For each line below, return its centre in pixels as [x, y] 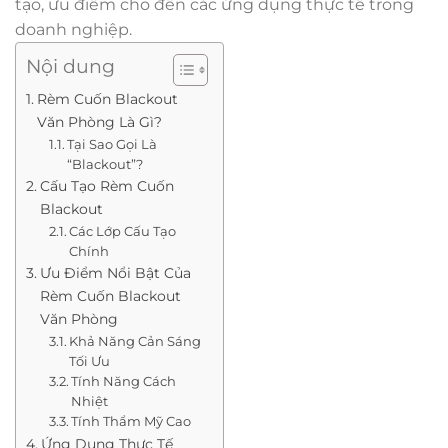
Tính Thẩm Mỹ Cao [131, 420]
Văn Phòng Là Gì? [99, 121]
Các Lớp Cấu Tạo [123, 230]
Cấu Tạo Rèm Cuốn [106, 185]
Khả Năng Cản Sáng [135, 340]
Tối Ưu [90, 360]
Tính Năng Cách [124, 380]
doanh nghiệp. [73, 29]
